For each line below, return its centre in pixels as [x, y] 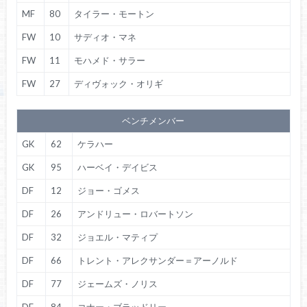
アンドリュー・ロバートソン [135, 214]
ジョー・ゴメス [108, 191]
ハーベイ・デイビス [117, 168]
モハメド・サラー [109, 60]
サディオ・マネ [105, 37]
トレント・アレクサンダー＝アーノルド [157, 261]
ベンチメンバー [153, 121]
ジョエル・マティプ [117, 237]
